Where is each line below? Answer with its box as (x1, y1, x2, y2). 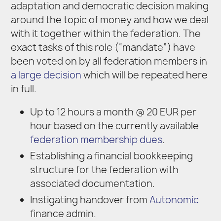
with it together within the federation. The (11, 27, 201, 40)
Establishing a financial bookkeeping (30, 149, 193, 162)
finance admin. (30, 207, 96, 220)
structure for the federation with (30, 163, 179, 176)
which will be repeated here (81, 68, 208, 81)
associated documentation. (30, 177, 155, 190)
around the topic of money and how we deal (11, 13, 209, 26)
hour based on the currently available (30, 119, 199, 133)
